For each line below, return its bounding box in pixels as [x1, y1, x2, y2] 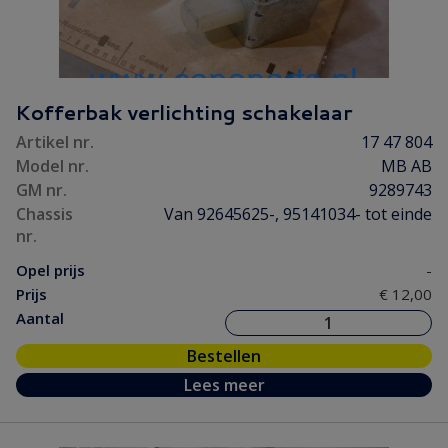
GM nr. [16, 179, 67, 201]
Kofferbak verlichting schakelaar [15, 98, 352, 126]
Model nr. [16, 155, 89, 177]
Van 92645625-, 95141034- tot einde [164, 203, 432, 225]
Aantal [16, 308, 64, 328]
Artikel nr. [16, 131, 94, 153]
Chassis [16, 203, 73, 225]
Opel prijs [16, 260, 85, 280]
